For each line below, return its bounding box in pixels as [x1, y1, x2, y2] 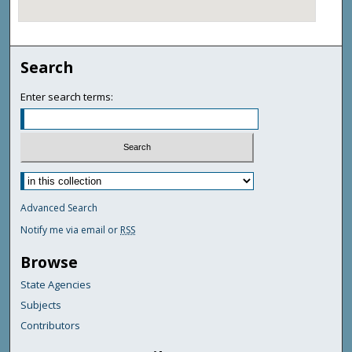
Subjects [20, 298, 62, 313]
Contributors [20, 318, 81, 333]
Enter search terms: [20, 89, 114, 104]
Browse [20, 251, 79, 273]
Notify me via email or [20, 223, 121, 237]
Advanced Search [20, 201, 98, 215]
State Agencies [20, 277, 92, 292]
